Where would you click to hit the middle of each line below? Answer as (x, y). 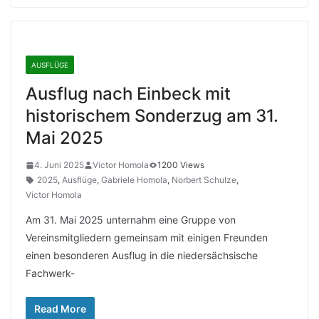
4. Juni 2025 (59, 165)
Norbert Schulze (204, 180)
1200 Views (181, 165)
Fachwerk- (50, 273)
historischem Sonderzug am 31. (152, 116)
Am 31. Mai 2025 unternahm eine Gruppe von (131, 220)
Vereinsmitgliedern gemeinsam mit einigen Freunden (147, 237)
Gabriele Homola (134, 180)
